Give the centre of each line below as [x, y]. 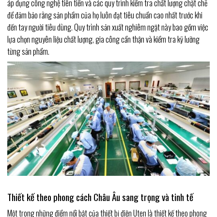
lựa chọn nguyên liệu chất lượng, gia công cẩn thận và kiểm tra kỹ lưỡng [103, 39]
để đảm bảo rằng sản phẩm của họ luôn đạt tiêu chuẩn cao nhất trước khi [105, 15]
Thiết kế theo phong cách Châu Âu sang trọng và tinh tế [100, 197]
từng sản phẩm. [28, 52]
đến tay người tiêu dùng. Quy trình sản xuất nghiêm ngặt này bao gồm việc [108, 27]
